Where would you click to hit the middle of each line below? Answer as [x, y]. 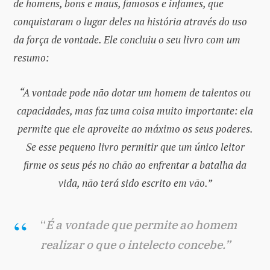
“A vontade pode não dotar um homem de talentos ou [135, 92]
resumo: [31, 57]
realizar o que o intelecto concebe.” [135, 244]
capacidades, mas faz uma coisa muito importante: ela [135, 110]
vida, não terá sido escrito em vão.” [135, 183]
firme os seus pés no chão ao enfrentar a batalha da [135, 165]
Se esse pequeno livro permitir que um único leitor [135, 146]
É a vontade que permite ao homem [141, 224]
